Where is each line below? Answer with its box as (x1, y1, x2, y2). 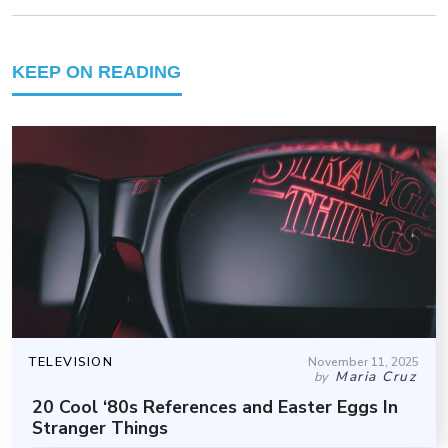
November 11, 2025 (308, 353, 419, 370)
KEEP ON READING (12, 61, 181, 82)
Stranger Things (32, 415, 168, 440)
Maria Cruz (335, 366, 416, 386)
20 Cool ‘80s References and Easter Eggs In (32, 394, 398, 419)
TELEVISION (29, 352, 113, 371)
